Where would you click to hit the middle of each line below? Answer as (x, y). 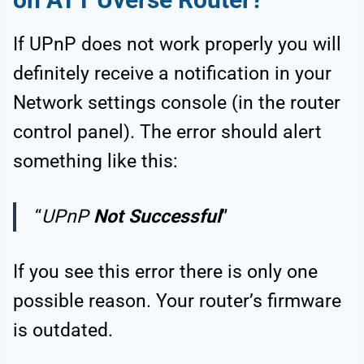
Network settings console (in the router (177, 103)
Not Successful (155, 217)
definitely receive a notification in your (172, 74)
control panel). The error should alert (167, 132)
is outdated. (63, 331)
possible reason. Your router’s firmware (177, 301)
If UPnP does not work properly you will (177, 45)
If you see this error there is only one (165, 272)
